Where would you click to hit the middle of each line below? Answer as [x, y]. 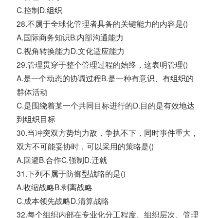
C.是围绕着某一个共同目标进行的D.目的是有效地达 [106, 105]
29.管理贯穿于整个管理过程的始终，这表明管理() [102, 64]
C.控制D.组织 [40, 10]
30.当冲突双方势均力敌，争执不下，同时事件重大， [108, 133]
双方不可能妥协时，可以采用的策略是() [85, 146]
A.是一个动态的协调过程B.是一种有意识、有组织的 [105, 78]
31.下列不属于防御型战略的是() [71, 173]
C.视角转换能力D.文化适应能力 [71, 51]
